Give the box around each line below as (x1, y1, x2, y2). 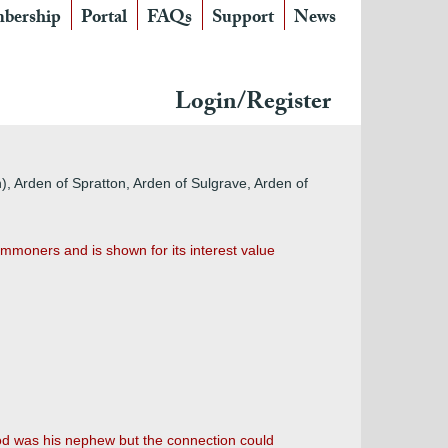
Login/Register (175, 84, 331, 125)
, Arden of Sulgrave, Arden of (126, 175, 308, 191)
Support (212, 4, 274, 35)
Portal (81, 4, 127, 35)
